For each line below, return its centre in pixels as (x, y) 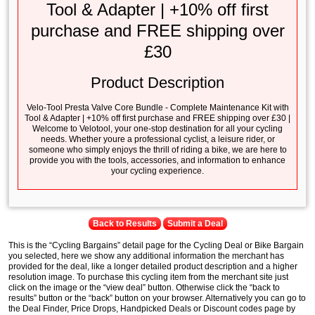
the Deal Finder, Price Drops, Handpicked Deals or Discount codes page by (152, 309)
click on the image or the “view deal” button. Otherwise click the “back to (144, 288)
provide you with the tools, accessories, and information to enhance (158, 160)
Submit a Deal (195, 224)
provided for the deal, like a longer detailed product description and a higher (153, 266)
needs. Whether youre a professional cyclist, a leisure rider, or (157, 139)
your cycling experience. (158, 171)
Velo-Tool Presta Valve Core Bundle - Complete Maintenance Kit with (157, 108)
